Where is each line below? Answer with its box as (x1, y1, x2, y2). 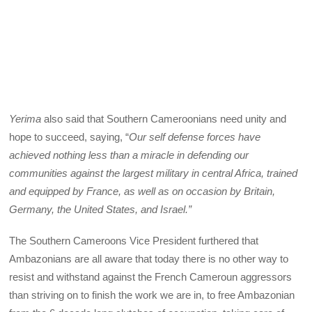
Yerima (9, 113, 42, 125)
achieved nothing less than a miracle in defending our (9, 149, 249, 162)
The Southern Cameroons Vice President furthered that (9, 234, 262, 247)
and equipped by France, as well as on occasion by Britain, (9, 185, 276, 198)
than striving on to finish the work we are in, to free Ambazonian (9, 288, 295, 301)
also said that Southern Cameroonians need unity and (41, 113, 287, 125)
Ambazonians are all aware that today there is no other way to (9, 252, 289, 265)
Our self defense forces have (129, 131, 261, 143)
